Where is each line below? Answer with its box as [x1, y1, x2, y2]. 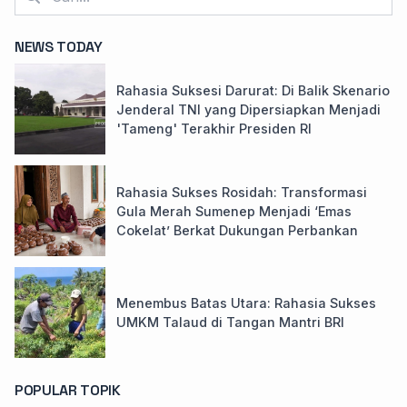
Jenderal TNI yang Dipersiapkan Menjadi [116, 101, 381, 117]
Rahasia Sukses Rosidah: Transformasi [116, 184, 367, 200]
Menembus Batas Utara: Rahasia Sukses [116, 295, 376, 312]
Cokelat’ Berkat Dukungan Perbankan [116, 222, 358, 238]
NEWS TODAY [15, 37, 103, 57]
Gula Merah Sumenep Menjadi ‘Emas [116, 203, 352, 219]
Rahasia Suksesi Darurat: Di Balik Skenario [116, 82, 390, 98]
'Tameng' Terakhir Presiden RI [116, 120, 312, 136]
